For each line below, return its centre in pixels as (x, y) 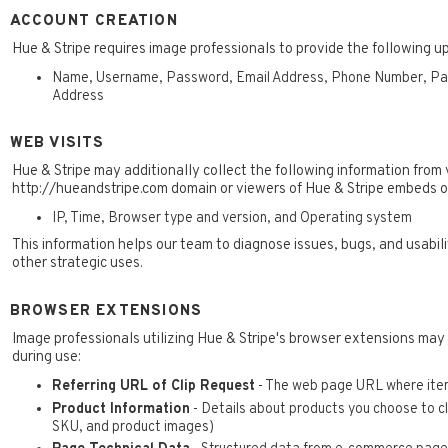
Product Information (120, 408)
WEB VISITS (57, 143)
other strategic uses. (77, 263)
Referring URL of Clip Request (153, 386)
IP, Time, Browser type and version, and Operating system (231, 218)
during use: (46, 357)
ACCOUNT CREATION (93, 21)
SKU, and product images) (132, 426)
